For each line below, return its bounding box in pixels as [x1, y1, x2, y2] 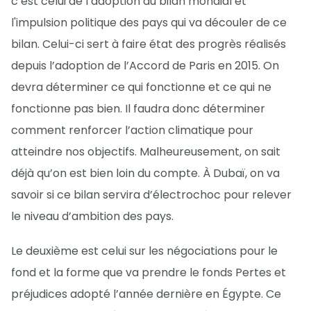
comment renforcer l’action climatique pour [11, 122, 253, 139]
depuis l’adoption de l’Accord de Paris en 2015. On [11, 58, 279, 74]
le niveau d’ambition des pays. [11, 208, 174, 225]
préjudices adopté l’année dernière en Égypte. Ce [11, 286, 281, 303]
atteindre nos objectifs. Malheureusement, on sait [11, 144, 280, 160]
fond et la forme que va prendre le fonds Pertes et [11, 264, 286, 281]
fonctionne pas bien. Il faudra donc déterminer [11, 101, 265, 117]
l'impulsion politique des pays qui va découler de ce [11, 15, 287, 31]
